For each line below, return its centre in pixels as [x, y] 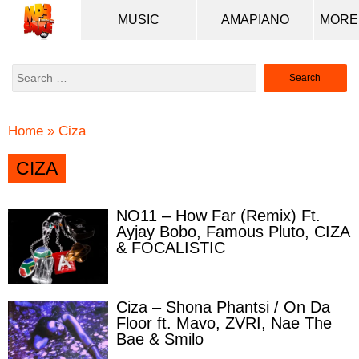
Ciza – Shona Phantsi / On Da [223, 307]
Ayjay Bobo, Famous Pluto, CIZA [233, 232]
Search [269, 67]
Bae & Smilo [160, 339]
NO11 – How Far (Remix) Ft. [218, 216]
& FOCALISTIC [171, 248]
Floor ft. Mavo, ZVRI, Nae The [224, 323]
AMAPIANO [256, 20]
